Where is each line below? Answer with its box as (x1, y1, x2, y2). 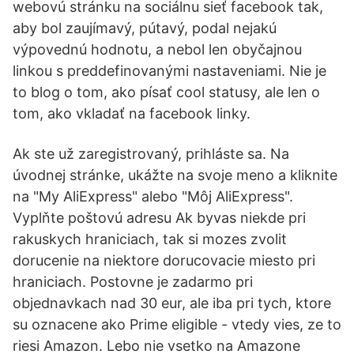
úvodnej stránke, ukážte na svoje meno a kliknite (13, 167, 337, 183)
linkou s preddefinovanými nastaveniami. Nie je (13, 62, 326, 79)
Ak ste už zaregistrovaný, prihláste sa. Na (13, 145, 289, 162)
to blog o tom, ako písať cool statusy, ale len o (13, 84, 320, 100)
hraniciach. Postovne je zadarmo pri (13, 273, 253, 290)
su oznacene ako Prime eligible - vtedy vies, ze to (13, 316, 341, 333)
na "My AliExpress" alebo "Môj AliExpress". (13, 188, 293, 205)
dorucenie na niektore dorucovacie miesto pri (13, 252, 315, 269)
